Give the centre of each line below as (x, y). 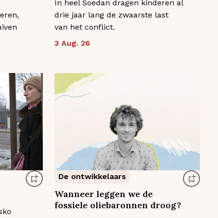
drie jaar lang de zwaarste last (111, 15)
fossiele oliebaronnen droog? (118, 205)
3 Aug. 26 (72, 43)
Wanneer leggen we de (103, 194)
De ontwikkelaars (92, 176)
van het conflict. (84, 27)
